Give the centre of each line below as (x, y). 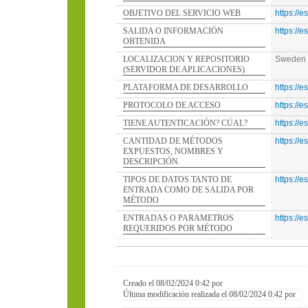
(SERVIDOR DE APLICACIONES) (184, 69)
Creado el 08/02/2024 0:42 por (175, 283)
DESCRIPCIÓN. (152, 162)
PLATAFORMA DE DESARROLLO (186, 87)
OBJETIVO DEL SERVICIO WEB (182, 13)
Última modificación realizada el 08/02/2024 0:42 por (211, 294)
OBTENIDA (144, 41)
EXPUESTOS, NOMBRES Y (173, 151)
